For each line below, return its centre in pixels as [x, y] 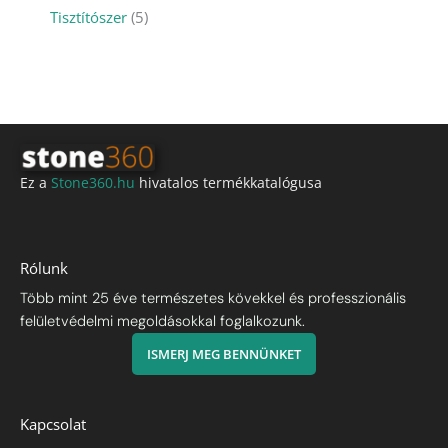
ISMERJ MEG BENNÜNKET [224, 353]
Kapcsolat [53, 423]
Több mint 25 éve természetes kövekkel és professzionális [213, 298]
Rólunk [44, 267]
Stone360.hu [93, 183]
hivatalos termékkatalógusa [228, 183]
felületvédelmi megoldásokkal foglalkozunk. [162, 321]
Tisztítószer [88, 17]
